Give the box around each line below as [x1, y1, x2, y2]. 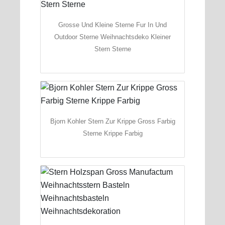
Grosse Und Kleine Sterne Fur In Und [58, 21, 167, 29]
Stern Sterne [94, 45, 131, 53]
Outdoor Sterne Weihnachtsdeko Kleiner [54, 33, 171, 41]
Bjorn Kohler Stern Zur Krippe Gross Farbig [50, 117, 175, 125]
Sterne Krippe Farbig [82, 129, 143, 137]
